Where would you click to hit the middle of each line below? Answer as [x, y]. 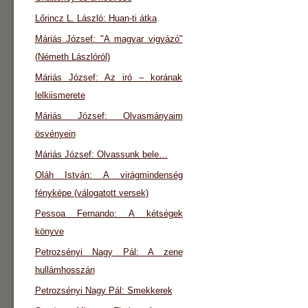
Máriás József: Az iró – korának [109, 77]
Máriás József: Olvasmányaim [109, 116]
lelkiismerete [60, 95]
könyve [49, 231]
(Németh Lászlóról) [72, 57]
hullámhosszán [65, 270]
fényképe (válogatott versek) [91, 193]
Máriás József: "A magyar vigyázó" [109, 39]
